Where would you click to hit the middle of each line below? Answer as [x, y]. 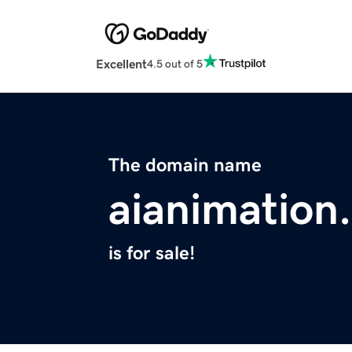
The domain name [185, 165]
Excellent [121, 64]
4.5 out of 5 [175, 63]
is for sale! [152, 253]
